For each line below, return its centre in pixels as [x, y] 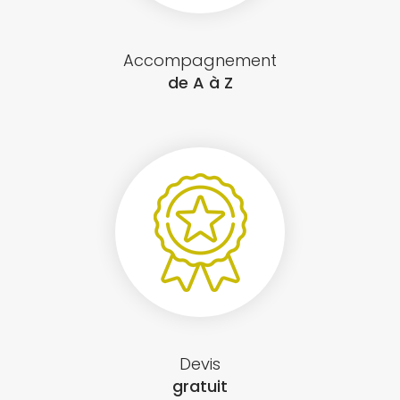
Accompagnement [200, 61]
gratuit [200, 387]
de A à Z [200, 83]
